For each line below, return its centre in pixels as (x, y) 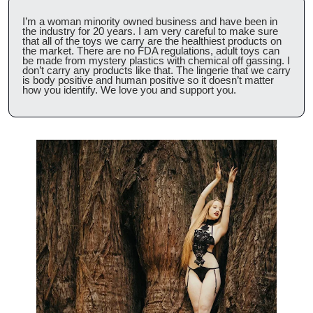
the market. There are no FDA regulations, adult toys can (151, 51)
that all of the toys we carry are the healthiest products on (152, 41)
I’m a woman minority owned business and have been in (150, 22)
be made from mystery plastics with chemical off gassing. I (156, 61)
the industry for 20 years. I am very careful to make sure (150, 31)
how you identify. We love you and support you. (129, 90)
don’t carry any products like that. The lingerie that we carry (156, 71)
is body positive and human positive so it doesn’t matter (148, 80)
